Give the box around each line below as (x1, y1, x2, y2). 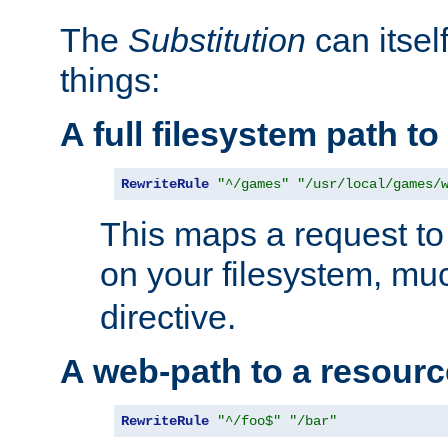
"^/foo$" (217, 412, 281, 429)
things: (60, 60, 160, 99)
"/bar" (289, 412, 337, 429)
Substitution (128, 20, 306, 59)
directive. (100, 297, 236, 336)
